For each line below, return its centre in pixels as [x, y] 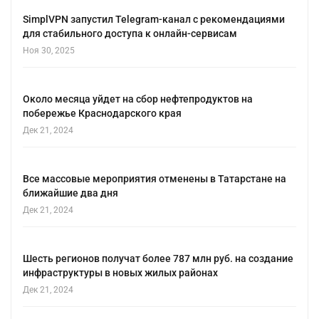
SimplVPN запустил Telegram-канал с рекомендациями [154, 20]
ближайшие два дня [70, 193]
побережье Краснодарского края [102, 114]
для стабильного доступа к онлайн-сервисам [130, 34]
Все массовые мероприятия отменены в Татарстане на [155, 179]
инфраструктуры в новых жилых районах [120, 273]
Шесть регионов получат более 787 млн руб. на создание [158, 259]
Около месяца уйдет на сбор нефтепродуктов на [138, 99]
